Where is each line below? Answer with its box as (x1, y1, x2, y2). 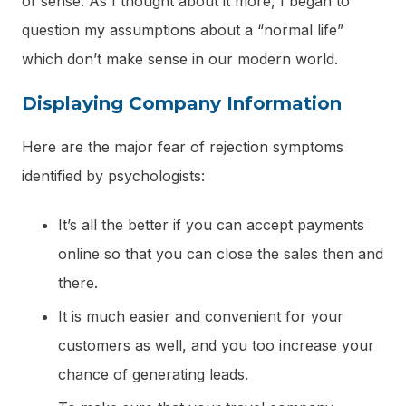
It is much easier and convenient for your (58, 306, 343, 325)
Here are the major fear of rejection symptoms (22, 138, 343, 157)
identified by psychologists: (22, 167, 205, 186)
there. (58, 273, 98, 292)
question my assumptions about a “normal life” (22, 21, 343, 40)
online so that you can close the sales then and (58, 244, 383, 263)
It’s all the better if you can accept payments (58, 215, 364, 234)
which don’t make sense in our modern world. (22, 50, 338, 69)
